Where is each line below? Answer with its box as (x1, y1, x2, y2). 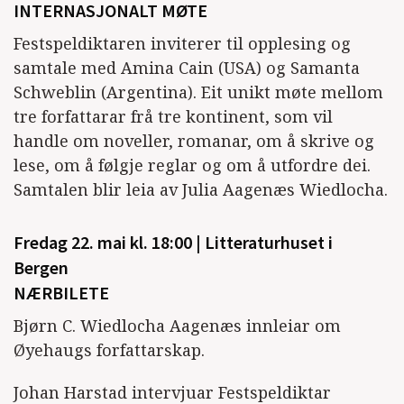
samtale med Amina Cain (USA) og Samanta (14, 57, 360, 79)
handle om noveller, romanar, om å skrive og (14, 130, 374, 152)
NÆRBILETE (14, 281, 116, 308)
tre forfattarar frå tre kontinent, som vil (14, 106, 333, 128)
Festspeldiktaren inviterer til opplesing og (14, 32, 351, 55)
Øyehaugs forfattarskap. (14, 339, 205, 362)
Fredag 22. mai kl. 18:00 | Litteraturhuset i (14, 231, 333, 257)
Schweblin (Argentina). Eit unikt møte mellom (14, 81, 383, 104)
